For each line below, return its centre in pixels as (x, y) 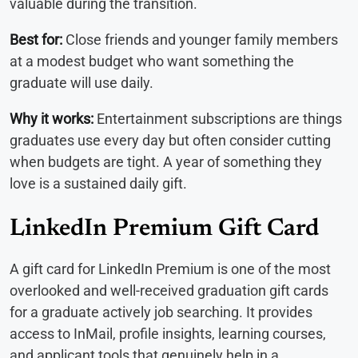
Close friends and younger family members (200, 40)
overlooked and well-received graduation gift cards (169, 291)
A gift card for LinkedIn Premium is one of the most (170, 269)
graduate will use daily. (82, 83)
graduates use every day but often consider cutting (170, 141)
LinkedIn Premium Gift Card (164, 230)
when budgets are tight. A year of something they (166, 162)
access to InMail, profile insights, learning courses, (168, 334)
